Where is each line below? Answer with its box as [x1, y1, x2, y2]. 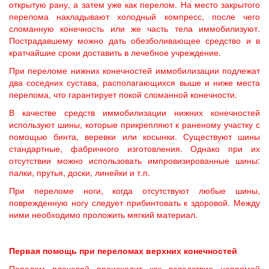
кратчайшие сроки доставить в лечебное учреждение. [9, 46, 221, 58]
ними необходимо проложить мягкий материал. [9, 208, 198, 220]
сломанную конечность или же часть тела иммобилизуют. [9, 22, 260, 34]
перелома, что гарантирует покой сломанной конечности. [9, 88, 237, 100]
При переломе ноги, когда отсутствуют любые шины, [9, 184, 260, 196]
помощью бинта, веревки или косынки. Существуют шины [9, 130, 260, 142]
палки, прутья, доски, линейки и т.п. [9, 166, 150, 178]
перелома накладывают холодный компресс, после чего [9, 10, 260, 22]
